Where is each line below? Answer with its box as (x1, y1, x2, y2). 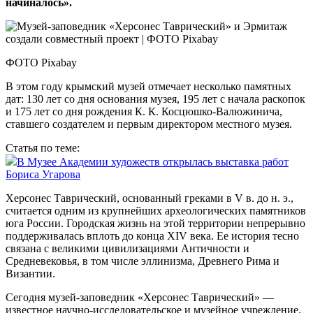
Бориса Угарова (6, 168, 80, 181)
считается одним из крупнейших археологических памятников (6, 205, 306, 217)
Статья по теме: (6, 142, 80, 154)
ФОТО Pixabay (6, 57, 77, 69)
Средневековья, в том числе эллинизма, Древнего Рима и (6, 255, 279, 268)
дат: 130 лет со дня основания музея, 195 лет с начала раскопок (6, 93, 305, 105)
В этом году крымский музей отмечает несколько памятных (6, 80, 291, 93)
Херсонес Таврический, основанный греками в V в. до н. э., (6, 192, 293, 205)
